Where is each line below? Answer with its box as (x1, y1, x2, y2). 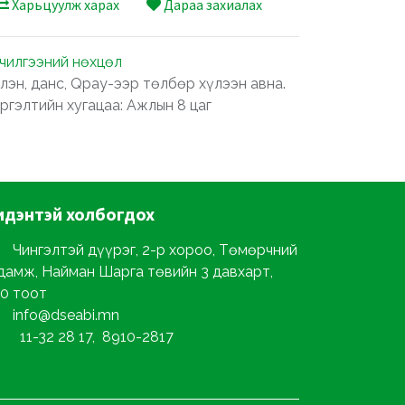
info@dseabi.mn (12, 306, 119, 324)
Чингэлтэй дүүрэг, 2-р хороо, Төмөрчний (12, 241, 297, 259)
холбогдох (66, 202, 155, 225)
